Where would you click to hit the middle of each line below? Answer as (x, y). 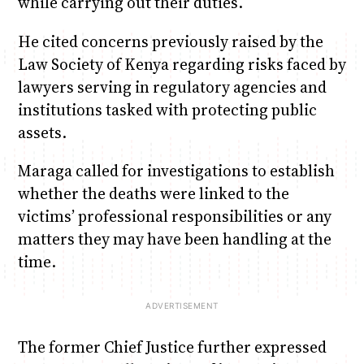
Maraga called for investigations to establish (176, 170)
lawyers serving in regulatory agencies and (172, 87)
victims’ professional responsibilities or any (174, 216)
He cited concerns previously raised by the (170, 41)
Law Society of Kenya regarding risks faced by (182, 64)
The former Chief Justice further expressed (172, 347)
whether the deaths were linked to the (153, 193)
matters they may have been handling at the (174, 238)
